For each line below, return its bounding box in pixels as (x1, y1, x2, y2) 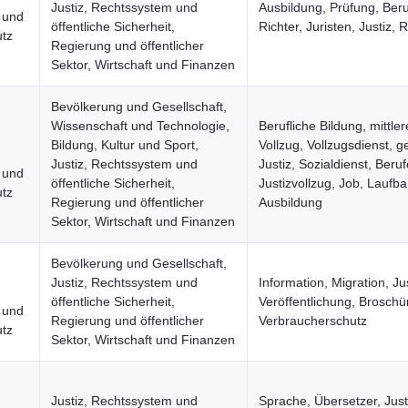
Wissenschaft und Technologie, (51, 118, 229, 133)
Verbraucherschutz (259, 313, 367, 328)
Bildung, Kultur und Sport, (51, 138, 199, 152)
